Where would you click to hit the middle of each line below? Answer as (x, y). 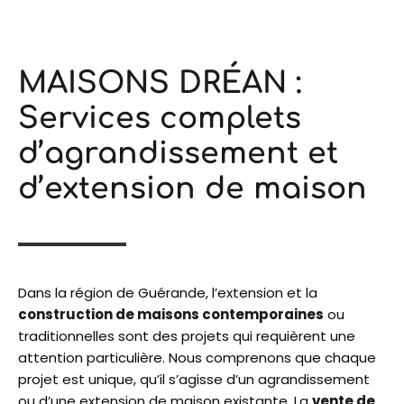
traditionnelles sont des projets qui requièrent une (187, 336)
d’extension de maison (193, 189)
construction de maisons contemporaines (171, 315)
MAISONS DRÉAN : (160, 84)
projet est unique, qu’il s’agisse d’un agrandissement (194, 380)
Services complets (160, 119)
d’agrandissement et (178, 154)
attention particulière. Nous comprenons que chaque (197, 358)
